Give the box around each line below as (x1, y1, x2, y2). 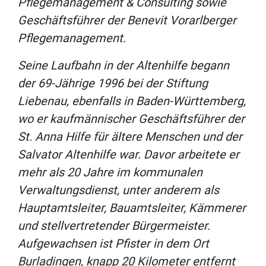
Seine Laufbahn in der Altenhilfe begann (18, 58, 229, 73)
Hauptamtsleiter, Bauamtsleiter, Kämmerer (18, 201, 246, 216)
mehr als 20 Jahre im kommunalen (18, 165, 202, 180)
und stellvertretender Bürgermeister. (18, 218, 210, 233)
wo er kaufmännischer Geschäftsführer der (18, 112, 245, 126)
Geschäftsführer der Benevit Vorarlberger (18, 13, 236, 28)
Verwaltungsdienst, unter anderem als (18, 183, 219, 198)
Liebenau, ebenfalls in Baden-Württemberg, (18, 94, 246, 109)
